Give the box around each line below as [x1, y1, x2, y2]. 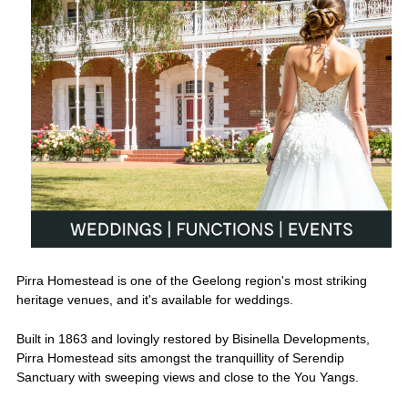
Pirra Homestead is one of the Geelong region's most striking [15, 273, 367, 289]
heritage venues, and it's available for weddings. [15, 292, 293, 308]
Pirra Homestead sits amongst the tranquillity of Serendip [15, 350, 344, 365]
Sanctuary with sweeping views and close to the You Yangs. [15, 369, 359, 384]
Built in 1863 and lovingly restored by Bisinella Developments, [15, 331, 370, 346]
